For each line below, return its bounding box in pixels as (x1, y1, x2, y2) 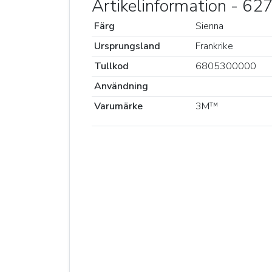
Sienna (195, 19, 223, 33)
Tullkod (94, 59, 129, 73)
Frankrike (195, 39, 233, 53)
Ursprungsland (94, 39, 160, 53)
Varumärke (94, 100, 143, 113)
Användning (94, 80, 148, 93)
